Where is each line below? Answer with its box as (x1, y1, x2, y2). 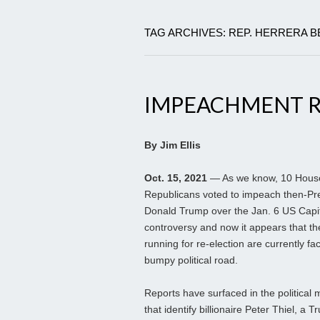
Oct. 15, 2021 (144, 172, 207, 184)
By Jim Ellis (144, 139, 201, 151)
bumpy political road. (144, 254, 238, 266)
